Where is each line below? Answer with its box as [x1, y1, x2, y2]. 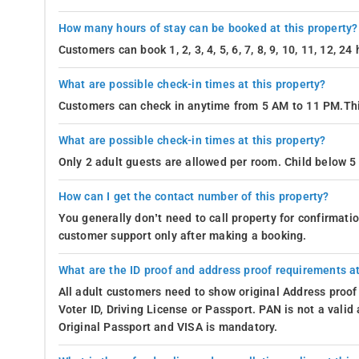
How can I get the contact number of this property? [58, 189, 329, 204]
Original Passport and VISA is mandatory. [58, 320, 278, 334]
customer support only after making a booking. [58, 228, 307, 243]
